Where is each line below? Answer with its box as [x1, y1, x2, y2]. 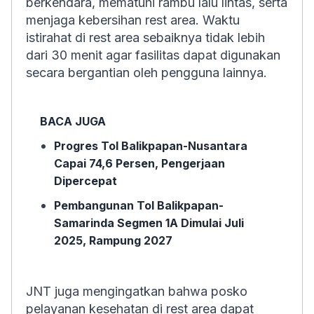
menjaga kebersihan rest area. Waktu [26, 13, 240, 27]
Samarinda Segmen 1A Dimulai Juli [54, 216, 244, 230]
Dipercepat [54, 174, 117, 188]
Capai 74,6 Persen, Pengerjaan [54, 156, 225, 170]
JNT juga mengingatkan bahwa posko [26, 284, 247, 299]
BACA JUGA [40, 114, 106, 128]
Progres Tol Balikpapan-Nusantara [54, 139, 247, 153]
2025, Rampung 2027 [54, 233, 172, 247]
